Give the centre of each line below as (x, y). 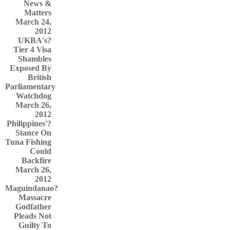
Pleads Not (33, 216)
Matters (38, 13)
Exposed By (31, 68)
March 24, (33, 22)
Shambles (35, 59)
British (40, 77)
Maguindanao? (32, 188)
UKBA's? (35, 40)
